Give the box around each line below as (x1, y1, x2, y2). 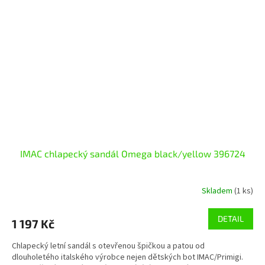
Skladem (202, 185, 234, 197)
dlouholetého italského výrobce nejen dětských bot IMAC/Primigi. (12, 251, 243, 264)
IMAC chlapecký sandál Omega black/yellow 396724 (20, 148, 245, 160)
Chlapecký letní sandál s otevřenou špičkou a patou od (12, 240, 205, 253)
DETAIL (218, 214, 244, 224)
